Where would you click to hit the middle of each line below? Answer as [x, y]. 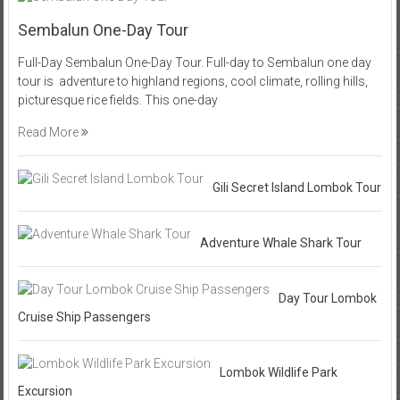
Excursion [45, 391]
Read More [49, 132]
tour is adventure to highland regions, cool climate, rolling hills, [192, 81]
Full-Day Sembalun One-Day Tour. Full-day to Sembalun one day [194, 62]
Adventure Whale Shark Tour [280, 242]
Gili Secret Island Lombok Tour [296, 187]
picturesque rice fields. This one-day [117, 100]
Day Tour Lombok [327, 298]
